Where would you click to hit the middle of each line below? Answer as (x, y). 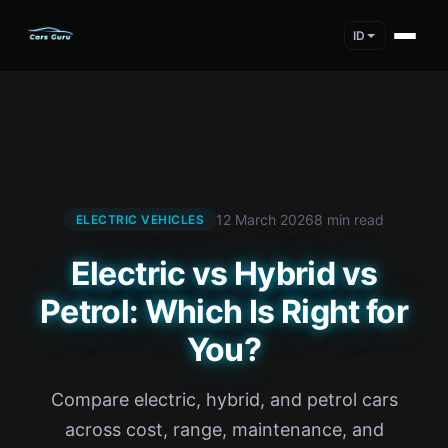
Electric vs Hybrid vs (224, 273)
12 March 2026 (265, 219)
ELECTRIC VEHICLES (140, 219)
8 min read (349, 219)
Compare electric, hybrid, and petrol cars (224, 399)
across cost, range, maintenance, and (224, 429)
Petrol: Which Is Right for (224, 311)
